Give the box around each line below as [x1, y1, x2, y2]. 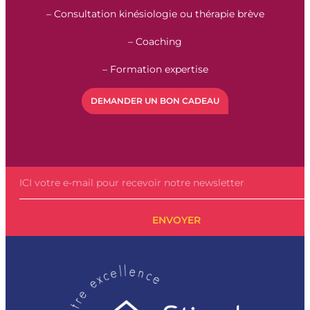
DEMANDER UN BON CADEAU [91, 95, 219, 107]
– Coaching [128, 35, 182, 48]
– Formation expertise [102, 63, 208, 76]
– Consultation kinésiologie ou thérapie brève [46, 8, 264, 21]
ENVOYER [152, 214, 201, 227]
